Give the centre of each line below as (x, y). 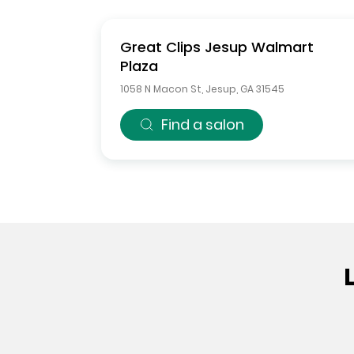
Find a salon (203, 124)
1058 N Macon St (161, 89)
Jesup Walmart (259, 47)
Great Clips (160, 47)
